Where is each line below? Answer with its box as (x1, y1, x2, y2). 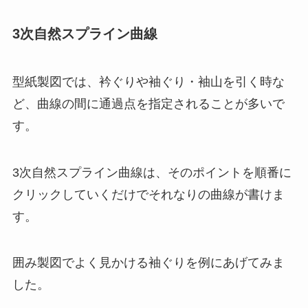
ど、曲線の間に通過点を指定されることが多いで (12, 96, 285, 111)
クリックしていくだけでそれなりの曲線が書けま (12, 187, 285, 201)
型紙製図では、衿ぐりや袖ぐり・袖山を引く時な (12, 74, 285, 89)
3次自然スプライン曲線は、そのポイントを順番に (12, 165, 291, 179)
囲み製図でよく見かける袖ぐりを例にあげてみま (12, 256, 285, 270)
